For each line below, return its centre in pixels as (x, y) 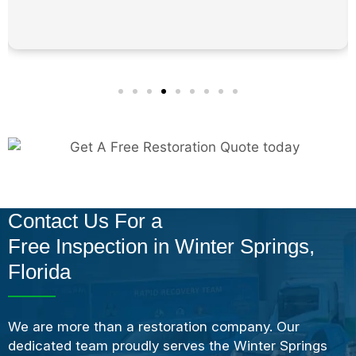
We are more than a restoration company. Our (154, 326)
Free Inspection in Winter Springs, (161, 246)
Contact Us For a (85, 221)
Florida (39, 271)
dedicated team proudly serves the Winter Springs (168, 345)
